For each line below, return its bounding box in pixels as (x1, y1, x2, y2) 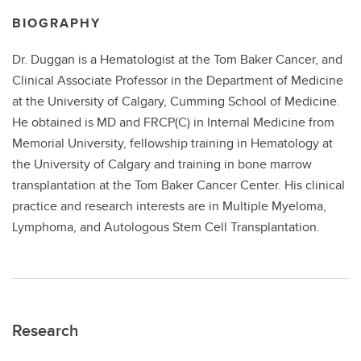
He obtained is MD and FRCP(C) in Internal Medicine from (12, 113, 334, 131)
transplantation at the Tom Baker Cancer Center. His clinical (12, 176, 345, 194)
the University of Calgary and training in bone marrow (12, 155, 312, 173)
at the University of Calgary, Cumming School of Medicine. (12, 92, 340, 110)
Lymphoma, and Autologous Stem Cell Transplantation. (12, 218, 320, 236)
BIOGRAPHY (12, 14, 101, 32)
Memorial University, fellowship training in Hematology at (12, 134, 333, 152)
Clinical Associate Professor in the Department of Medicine (12, 71, 343, 89)
